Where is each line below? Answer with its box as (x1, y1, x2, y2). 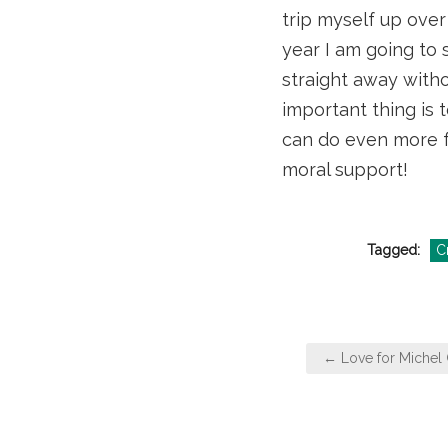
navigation (293, 369, 414, 403)
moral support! (282, 158, 408, 180)
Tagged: (366, 241, 424, 258)
